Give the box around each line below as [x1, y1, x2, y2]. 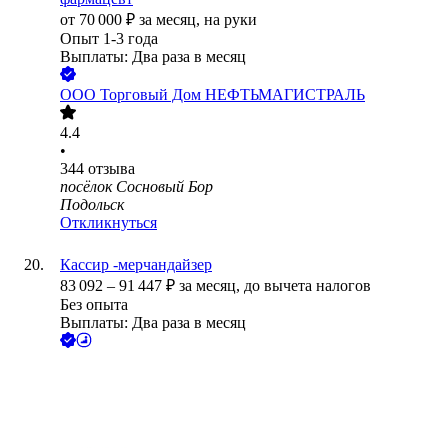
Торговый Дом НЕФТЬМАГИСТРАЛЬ [100, 86, 365, 104]
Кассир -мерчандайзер [60, 256, 212, 274]
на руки [204, 11, 257, 29]
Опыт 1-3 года [60, 30, 158, 48]
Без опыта [60, 296, 128, 314]
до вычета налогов [244, 277, 371, 295]
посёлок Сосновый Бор [60, 178, 213, 196]
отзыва [88, 160, 135, 178]
